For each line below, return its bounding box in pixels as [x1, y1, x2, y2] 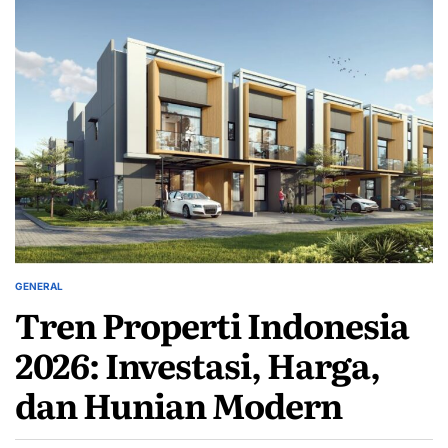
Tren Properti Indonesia [15, 298, 409, 349]
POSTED [14, 285, 55, 298]
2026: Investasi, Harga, [15, 338, 380, 389]
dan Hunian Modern [15, 378, 342, 429]
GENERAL [15, 279, 63, 292]
